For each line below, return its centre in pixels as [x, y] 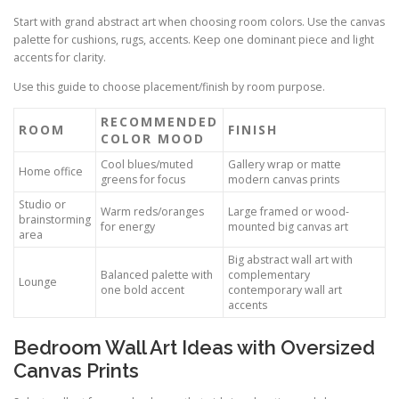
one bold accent [142, 290]
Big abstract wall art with [290, 260]
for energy [128, 227]
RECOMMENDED [159, 122]
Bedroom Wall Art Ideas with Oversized [194, 348]
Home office [51, 172]
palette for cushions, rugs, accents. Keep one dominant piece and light [194, 40]
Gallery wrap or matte [285, 165]
